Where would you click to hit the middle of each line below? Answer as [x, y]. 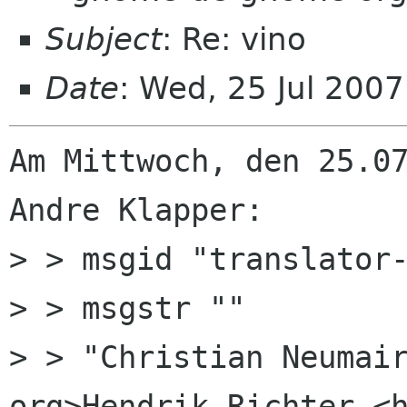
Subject [104, 39]
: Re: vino [234, 39]
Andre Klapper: [136, 210]
